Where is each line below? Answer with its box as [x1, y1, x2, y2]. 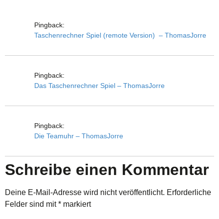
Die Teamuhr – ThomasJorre [34, 131, 123, 140]
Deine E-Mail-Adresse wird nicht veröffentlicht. [5, 188, 165, 197]
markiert [61, 199, 91, 208]
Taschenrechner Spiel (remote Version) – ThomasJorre [34, 31, 206, 39]
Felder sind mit [5, 199, 58, 208]
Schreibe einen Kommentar [5, 160, 209, 178]
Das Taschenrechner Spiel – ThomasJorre [34, 81, 165, 89]
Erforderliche [167, 188, 211, 197]
